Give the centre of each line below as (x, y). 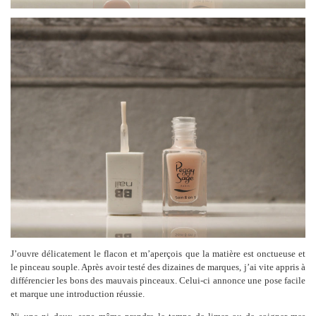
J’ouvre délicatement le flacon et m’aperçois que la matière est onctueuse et (158, 253)
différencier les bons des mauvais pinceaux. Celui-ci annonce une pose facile (158, 280)
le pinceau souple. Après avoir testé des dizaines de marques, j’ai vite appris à (158, 267)
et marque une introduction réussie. (78, 293)
